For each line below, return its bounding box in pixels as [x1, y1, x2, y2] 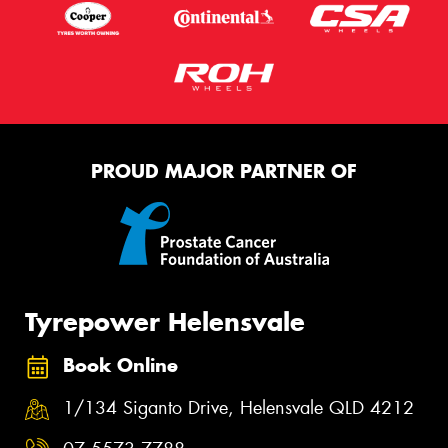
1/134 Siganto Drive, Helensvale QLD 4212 [63, 395, 414, 420]
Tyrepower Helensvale [25, 305, 305, 338]
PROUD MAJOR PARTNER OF [91, 160, 357, 184]
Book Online [63, 354, 178, 378]
